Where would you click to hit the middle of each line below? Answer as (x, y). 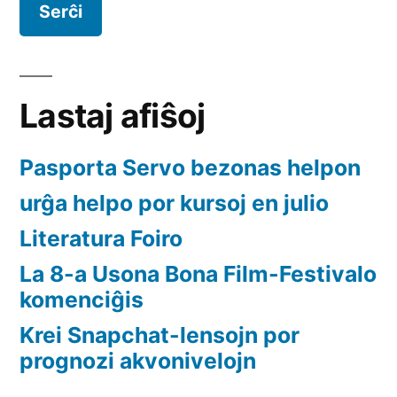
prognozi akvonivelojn (138, 361)
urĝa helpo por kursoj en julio (174, 203)
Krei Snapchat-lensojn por (160, 335)
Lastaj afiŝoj (113, 116)
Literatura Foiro (101, 239)
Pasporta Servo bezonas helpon (190, 168)
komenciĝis (82, 300)
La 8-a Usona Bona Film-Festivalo (198, 274)
